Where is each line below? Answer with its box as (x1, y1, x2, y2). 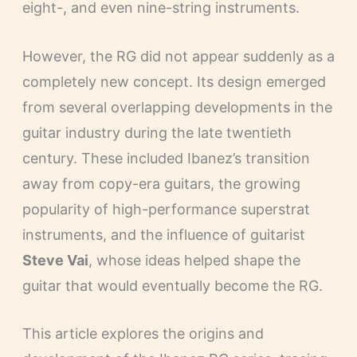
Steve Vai (22, 251, 88, 269)
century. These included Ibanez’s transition (22, 149, 310, 167)
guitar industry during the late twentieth (22, 124, 292, 141)
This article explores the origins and (22, 325, 264, 343)
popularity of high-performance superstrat (22, 200, 310, 218)
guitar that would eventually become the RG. (22, 277, 323, 294)
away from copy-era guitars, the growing (22, 175, 300, 192)
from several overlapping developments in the (22, 98, 332, 116)
